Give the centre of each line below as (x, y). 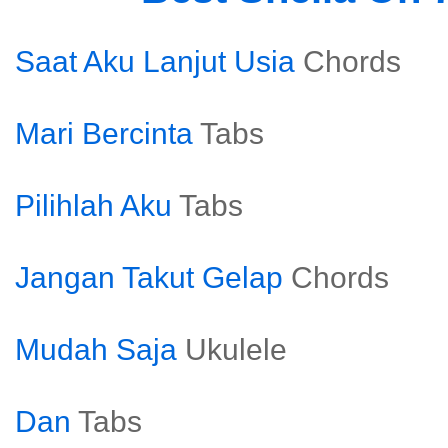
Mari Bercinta (104, 133)
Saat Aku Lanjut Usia (155, 61)
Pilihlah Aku (93, 205)
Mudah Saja (96, 349)
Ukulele (236, 349)
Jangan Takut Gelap (149, 277)
